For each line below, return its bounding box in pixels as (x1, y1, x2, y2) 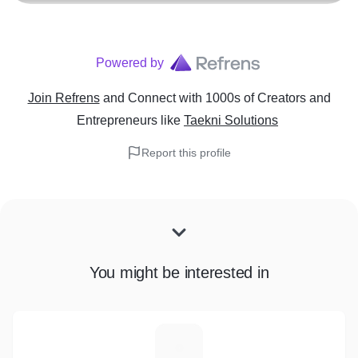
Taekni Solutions (184, 113, 278, 127)
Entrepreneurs (77, 113, 157, 127)
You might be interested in (89, 264, 269, 281)
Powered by (95, 56, 164, 70)
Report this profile (141, 146, 231, 159)
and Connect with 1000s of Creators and (102, 91, 331, 105)
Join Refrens (27, 91, 100, 105)
